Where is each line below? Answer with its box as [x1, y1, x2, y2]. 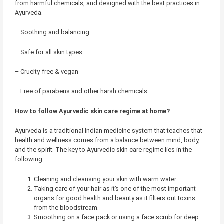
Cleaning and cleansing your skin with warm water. [33, 175, 177, 183]
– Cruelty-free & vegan [14, 67, 78, 75]
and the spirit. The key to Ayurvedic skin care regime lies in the [14, 146, 192, 154]
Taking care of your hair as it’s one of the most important [33, 184, 196, 192]
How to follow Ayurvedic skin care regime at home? [14, 107, 170, 115]
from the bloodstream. [33, 203, 99, 211]
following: [14, 155, 44, 163]
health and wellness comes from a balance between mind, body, [14, 136, 200, 144]
